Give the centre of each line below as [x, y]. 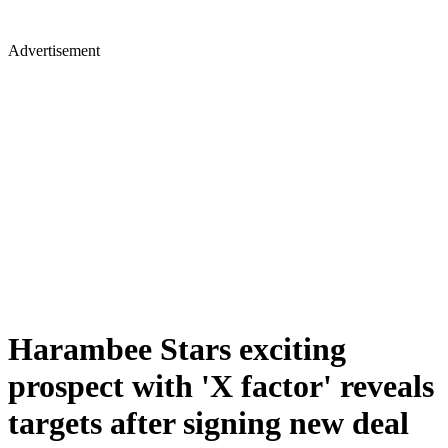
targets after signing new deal [208, 423]
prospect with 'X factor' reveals [221, 386]
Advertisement [54, 50]
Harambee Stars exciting [177, 349]
